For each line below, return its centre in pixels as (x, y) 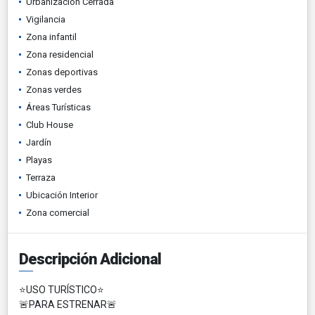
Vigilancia (46, 19)
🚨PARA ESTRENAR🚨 (68, 304)
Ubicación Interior (62, 195)
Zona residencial (60, 54)
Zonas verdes (54, 89)
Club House (50, 124)
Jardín (39, 142)
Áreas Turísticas (58, 107)
